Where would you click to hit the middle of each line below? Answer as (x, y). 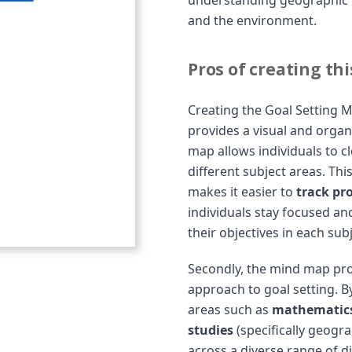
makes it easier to (242, 192)
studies (211, 330)
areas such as (230, 310)
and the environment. (252, 20)
